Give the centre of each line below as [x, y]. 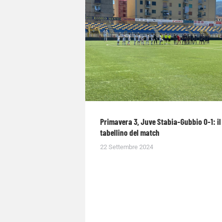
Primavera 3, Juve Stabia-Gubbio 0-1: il [161, 122]
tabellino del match [130, 133]
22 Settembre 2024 [127, 147]
